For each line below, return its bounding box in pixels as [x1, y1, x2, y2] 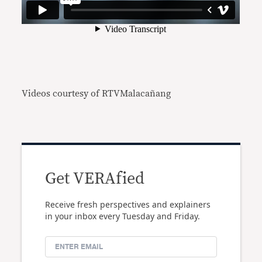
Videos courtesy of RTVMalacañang [22, 89, 171, 98]
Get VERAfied [45, 171, 145, 187]
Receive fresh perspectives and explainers [45, 199, 211, 210]
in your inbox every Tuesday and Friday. [45, 211, 201, 222]
